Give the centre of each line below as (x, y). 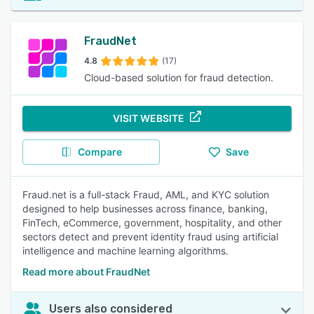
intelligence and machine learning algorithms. (125, 251)
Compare (100, 152)
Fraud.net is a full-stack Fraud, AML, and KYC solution (146, 194)
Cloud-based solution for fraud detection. (179, 77)
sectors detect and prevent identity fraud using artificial (150, 237)
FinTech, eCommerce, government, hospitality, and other (152, 223)
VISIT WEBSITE (149, 118)
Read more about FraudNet (86, 272)
